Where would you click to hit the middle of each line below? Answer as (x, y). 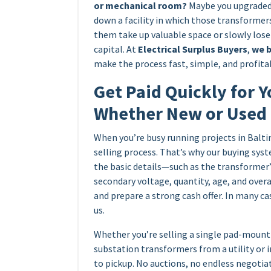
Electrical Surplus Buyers (193, 49)
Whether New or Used (180, 113)
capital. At (116, 49)
